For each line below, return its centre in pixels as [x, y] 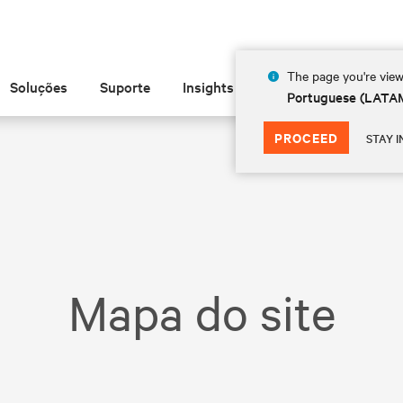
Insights [209, 86]
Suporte [125, 86]
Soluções [39, 86]
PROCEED [306, 137]
